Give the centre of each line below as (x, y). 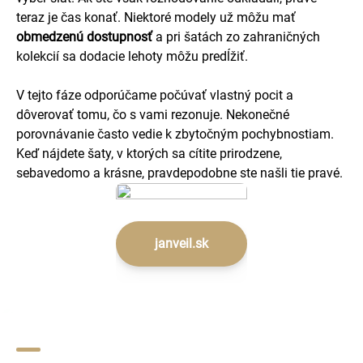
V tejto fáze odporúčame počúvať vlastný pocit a (155, 95)
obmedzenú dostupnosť (84, 37)
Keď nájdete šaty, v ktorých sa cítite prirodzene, (149, 154)
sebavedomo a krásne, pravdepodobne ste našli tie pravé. (179, 173)
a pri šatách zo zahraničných (236, 37)
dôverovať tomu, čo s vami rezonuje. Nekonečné (153, 115)
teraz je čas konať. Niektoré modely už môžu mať (156, 17)
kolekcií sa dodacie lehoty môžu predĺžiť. (132, 56)
